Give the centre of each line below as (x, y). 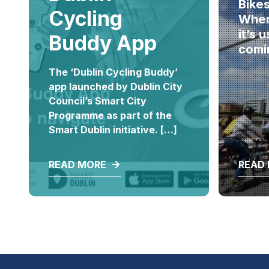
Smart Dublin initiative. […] (113, 129)
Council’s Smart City (97, 101)
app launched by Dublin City (115, 86)
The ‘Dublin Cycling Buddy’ (113, 72)
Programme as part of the (110, 115)
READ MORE (77, 165)
